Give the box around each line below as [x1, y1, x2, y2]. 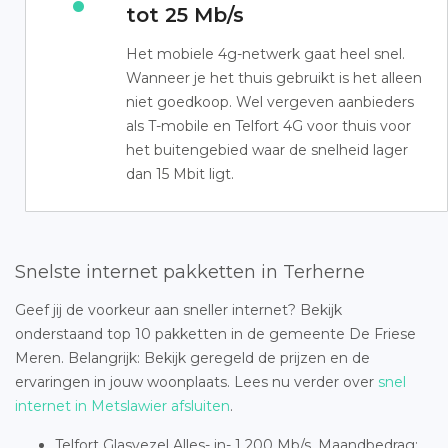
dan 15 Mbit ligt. [126, 165, 234, 183]
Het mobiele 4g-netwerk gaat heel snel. [126, 45, 405, 63]
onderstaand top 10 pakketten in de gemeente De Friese [15, 325, 416, 343]
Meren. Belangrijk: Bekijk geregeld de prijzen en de [15, 349, 370, 367]
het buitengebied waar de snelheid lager [126, 141, 408, 159]
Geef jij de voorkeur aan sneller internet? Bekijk [15, 301, 342, 319]
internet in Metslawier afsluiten [15, 397, 230, 415]
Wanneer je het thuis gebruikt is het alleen [126, 69, 422, 87]
